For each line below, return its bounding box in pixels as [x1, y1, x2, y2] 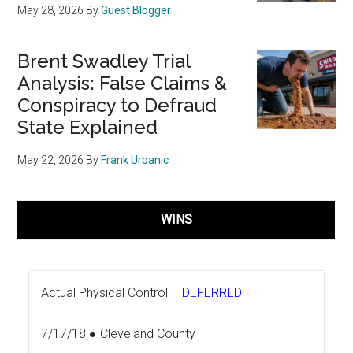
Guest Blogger [101, 4, 172, 17]
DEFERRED [182, 285, 243, 301]
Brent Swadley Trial [17, 50, 191, 73]
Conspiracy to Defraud [17, 94, 217, 117]
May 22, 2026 [17, 154, 84, 167]
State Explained [17, 116, 158, 139]
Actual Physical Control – [41, 285, 183, 301]
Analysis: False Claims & [17, 72, 228, 95]
